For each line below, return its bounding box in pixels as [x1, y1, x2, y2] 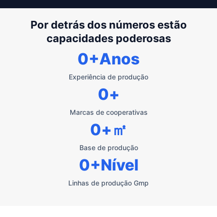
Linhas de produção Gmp [68, 178, 149, 187]
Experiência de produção [69, 72, 148, 81]
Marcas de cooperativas [69, 108, 148, 116]
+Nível [90, 155, 139, 174]
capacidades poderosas [46, 31, 171, 45]
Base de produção [79, 143, 138, 152]
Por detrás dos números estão [30, 18, 187, 31]
